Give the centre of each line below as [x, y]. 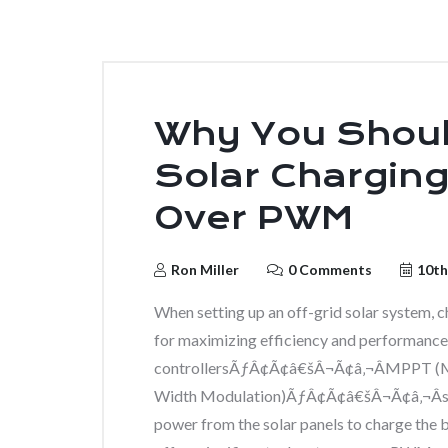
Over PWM [253, 218]
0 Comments [330, 269]
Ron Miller [205, 269]
